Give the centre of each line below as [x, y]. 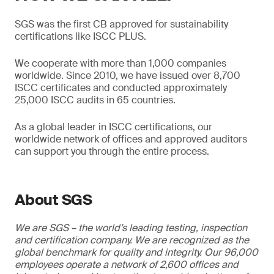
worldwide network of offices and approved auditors [131, 139]
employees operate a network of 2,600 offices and [127, 265]
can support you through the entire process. [112, 151]
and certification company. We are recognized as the [132, 240]
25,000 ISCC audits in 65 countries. [95, 100]
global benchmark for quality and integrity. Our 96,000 [136, 252]
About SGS [54, 200]
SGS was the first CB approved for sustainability [121, 24]
